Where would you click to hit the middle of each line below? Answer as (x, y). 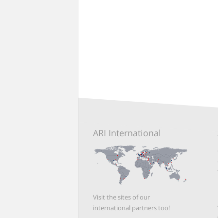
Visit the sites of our (121, 197)
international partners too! (131, 208)
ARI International (127, 133)
